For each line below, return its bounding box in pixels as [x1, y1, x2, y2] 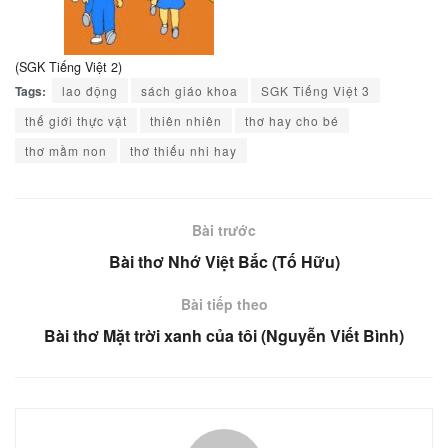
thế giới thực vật [25, 112, 127, 130]
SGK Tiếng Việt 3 [261, 82, 370, 100]
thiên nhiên [150, 112, 222, 130]
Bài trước [192, 220, 256, 241]
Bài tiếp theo [180, 294, 268, 315]
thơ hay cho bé [245, 112, 339, 130]
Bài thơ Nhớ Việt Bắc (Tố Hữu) [108, 250, 340, 274]
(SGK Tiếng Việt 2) [15, 58, 122, 77]
